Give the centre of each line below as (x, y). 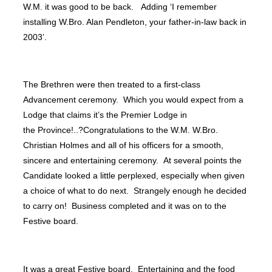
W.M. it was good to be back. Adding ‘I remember (120, 6)
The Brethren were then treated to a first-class (112, 85)
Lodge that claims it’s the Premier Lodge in (105, 115)
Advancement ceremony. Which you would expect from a (133, 100)
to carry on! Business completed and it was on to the (125, 206)
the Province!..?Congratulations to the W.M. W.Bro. (121, 130)
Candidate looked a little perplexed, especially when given (134, 176)
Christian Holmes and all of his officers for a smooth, (123, 145)
